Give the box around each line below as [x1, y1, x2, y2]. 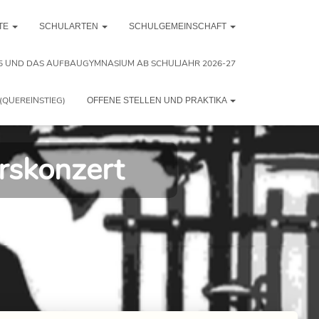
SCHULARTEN [39, 21, 100, 31]
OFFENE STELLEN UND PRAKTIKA [87, 95, 229, 105]
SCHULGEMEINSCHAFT [129, 21, 229, 31]
